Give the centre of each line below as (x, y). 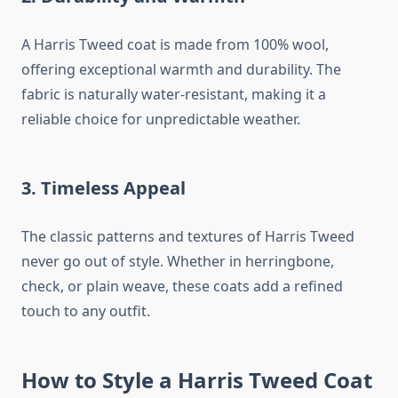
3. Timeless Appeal (103, 188)
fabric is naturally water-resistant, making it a (174, 95)
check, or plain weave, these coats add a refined (182, 287)
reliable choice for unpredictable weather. (161, 119)
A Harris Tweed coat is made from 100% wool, (175, 45)
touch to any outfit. (86, 311)
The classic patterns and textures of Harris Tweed (188, 237)
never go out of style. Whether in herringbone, (178, 262)
